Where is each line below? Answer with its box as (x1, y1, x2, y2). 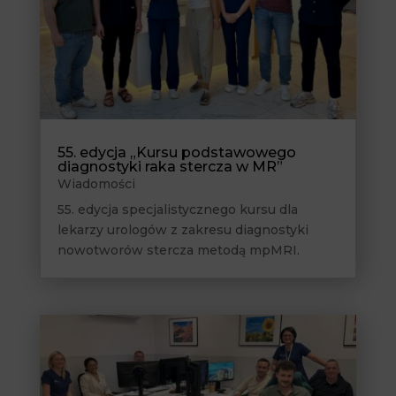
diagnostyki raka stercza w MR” (57, 158, 283, 176)
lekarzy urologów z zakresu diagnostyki (57, 222, 308, 239)
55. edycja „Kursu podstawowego (57, 144, 296, 162)
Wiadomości (57, 176, 135, 193)
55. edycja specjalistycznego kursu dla (57, 202, 298, 218)
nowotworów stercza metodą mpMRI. (57, 242, 300, 259)
